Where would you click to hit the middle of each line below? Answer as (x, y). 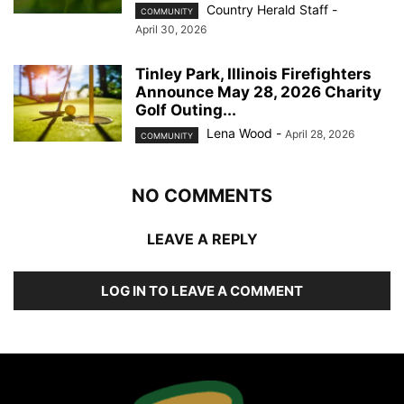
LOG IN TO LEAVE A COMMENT (202, 290)
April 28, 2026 (320, 134)
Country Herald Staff (267, 10)
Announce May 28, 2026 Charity (258, 92)
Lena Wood (239, 133)
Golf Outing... (186, 110)
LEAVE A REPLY (202, 239)
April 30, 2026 (171, 30)
